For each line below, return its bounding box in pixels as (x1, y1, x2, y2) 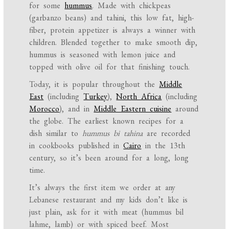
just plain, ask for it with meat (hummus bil (29, 207, 184, 218)
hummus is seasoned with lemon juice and (29, 49, 176, 60)
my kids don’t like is (116, 194, 188, 205)
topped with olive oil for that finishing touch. (29, 61, 190, 73)
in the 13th (141, 140, 186, 151)
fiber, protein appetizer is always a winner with (29, 25, 196, 36)
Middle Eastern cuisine (94, 103, 172, 114)
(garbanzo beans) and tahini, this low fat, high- (29, 12, 194, 24)
